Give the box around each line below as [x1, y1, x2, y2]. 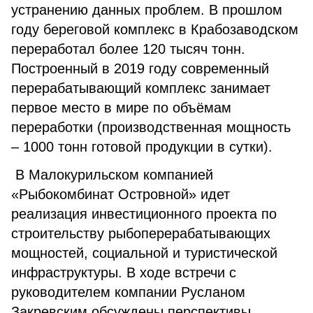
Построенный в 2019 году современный [11, 61, 269, 76]
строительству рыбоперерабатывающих [11, 226, 270, 241]
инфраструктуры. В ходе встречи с [11, 265, 236, 280]
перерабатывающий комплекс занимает [11, 80, 270, 96]
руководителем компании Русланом [11, 284, 245, 300]
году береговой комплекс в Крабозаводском [11, 22, 298, 37]
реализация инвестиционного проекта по [11, 206, 277, 221]
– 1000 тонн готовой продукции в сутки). [11, 139, 285, 154]
